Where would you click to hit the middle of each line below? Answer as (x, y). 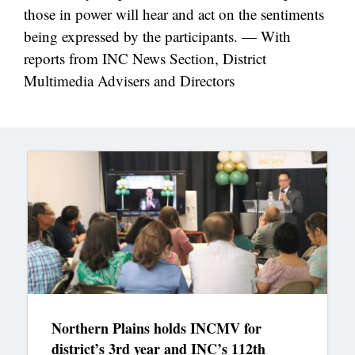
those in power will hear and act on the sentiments (174, 14)
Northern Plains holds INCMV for (157, 328)
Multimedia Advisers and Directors (129, 81)
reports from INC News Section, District (145, 59)
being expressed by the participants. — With (157, 36)
